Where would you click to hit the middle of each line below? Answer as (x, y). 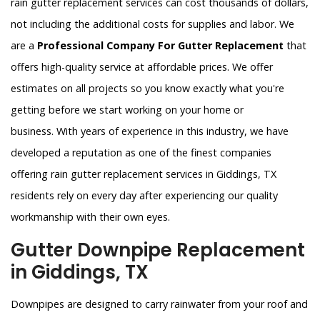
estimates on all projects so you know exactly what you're (147, 89)
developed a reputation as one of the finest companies (141, 153)
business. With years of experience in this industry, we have (150, 131)
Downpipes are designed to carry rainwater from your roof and (159, 304)
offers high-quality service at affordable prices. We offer (142, 67)
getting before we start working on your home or (127, 110)
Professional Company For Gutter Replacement (160, 46)
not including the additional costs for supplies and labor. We (152, 24)
